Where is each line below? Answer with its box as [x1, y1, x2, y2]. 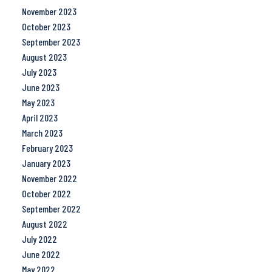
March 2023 [21, 127, 63, 139]
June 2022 [21, 248, 60, 260]
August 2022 [21, 218, 67, 230]
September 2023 [21, 36, 80, 48]
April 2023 [21, 112, 58, 124]
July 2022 [21, 233, 57, 245]
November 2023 [21, 5, 76, 18]
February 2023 [21, 142, 73, 154]
